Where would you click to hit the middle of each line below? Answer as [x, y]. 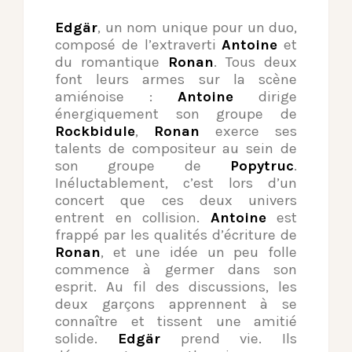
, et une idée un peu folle [199, 253]
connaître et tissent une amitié [176, 322]
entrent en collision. [133, 218]
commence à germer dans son [176, 270]
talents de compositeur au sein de [176, 149]
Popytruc [262, 166]
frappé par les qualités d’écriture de [176, 235]
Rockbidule [95, 132]
